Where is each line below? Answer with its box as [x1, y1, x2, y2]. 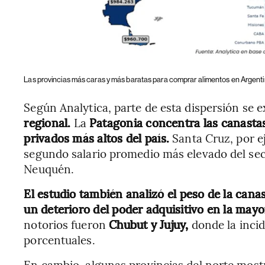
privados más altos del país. [24, 130, 173, 146]
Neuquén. [24, 160, 75, 176]
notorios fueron [24, 216, 106, 232]
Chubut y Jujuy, [105, 216, 189, 232]
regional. [24, 114, 71, 130]
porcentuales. [24, 231, 95, 247]
